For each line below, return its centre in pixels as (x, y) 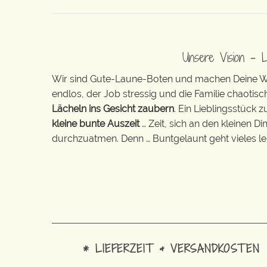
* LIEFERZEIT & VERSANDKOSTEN (171, 248)
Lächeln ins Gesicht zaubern (113, 108)
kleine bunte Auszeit (96, 123)
